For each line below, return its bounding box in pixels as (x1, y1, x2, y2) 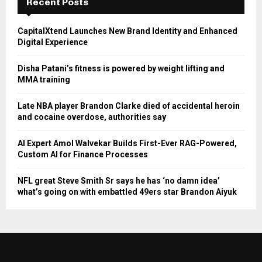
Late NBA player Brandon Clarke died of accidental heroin (18, 101, 240, 111)
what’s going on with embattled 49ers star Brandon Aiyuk (18, 187, 237, 197)
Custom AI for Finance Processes (18, 150, 148, 160)
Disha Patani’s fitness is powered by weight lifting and (18, 64, 225, 74)
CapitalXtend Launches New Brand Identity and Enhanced (18, 26, 237, 36)
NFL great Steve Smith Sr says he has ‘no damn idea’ (18, 176, 220, 186)
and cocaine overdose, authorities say (18, 112, 166, 122)
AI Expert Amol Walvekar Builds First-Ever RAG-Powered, (18, 139, 237, 149)
